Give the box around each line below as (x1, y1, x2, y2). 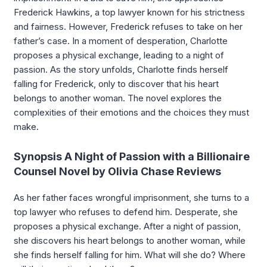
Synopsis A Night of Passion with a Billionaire (14, 150, 250, 163)
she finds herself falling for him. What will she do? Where (14, 249, 246, 260)
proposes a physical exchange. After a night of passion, (14, 220, 241, 232)
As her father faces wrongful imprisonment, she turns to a (14, 191, 249, 203)
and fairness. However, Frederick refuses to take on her (14, 20, 243, 32)
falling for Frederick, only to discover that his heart (14, 77, 219, 89)
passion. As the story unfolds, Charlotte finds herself (14, 63, 228, 75)
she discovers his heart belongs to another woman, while (14, 234, 246, 246)
